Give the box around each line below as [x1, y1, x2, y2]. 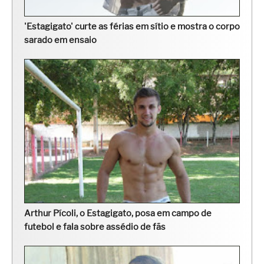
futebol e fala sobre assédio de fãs [24, 221, 166, 232]
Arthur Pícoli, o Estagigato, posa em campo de [24, 207, 212, 219]
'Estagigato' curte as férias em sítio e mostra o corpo [24, 21, 240, 32]
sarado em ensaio [24, 34, 97, 45]
